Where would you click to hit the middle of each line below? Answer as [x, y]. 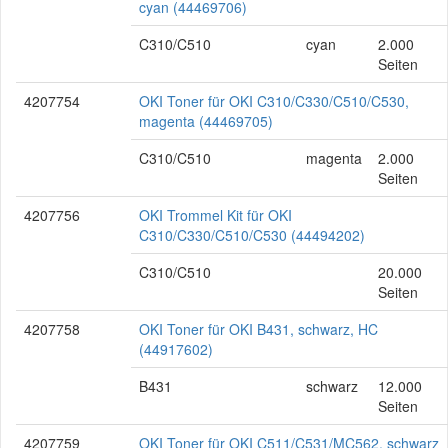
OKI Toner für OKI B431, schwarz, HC [258, 329]
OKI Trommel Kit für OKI [215, 215]
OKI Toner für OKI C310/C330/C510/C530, [274, 101]
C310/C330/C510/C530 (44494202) [252, 235]
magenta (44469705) [206, 121]
